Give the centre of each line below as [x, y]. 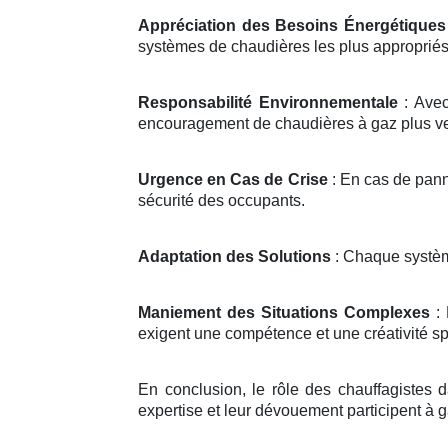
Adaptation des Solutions [234, 256]
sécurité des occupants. [221, 200]
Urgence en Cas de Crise [233, 179]
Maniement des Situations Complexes [284, 312]
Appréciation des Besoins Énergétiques [292, 25]
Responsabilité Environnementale [268, 102]
